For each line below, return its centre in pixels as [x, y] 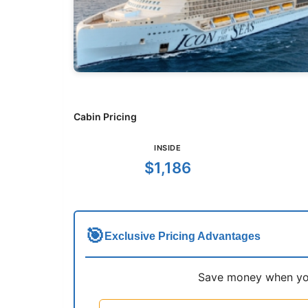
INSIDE [168, 148]
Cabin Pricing [105, 117]
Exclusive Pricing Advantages [183, 236]
